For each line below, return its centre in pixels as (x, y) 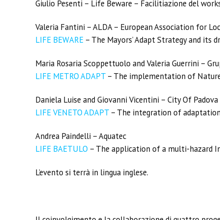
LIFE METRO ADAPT (70, 76)
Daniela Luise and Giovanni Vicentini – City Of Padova (127, 100)
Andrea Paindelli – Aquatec (81, 136)
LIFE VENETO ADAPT (72, 112)
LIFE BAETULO (62, 149)
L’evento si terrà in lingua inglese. (92, 172)
